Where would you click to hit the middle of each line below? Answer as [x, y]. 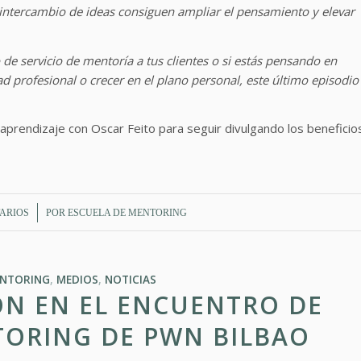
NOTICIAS [131, 280]
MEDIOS [78, 280]
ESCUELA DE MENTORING [127, 213]
